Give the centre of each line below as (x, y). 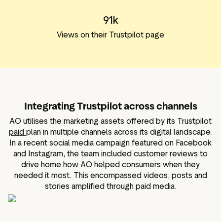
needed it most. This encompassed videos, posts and (110, 175)
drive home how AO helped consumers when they (110, 164)
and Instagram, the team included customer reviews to (110, 153)
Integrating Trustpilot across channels (110, 106)
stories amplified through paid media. (110, 186)
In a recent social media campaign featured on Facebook (110, 143)
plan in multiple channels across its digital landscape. (119, 132)
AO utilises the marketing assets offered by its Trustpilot (110, 121)
